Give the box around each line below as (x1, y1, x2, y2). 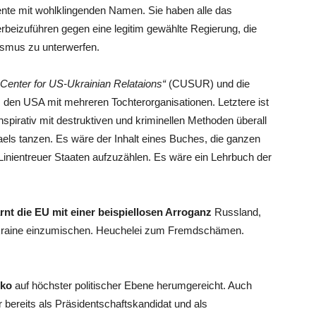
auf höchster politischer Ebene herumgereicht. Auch (12, 279, 252, 291)
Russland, (212, 206, 261, 218)
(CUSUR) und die (166, 78, 250, 90)
